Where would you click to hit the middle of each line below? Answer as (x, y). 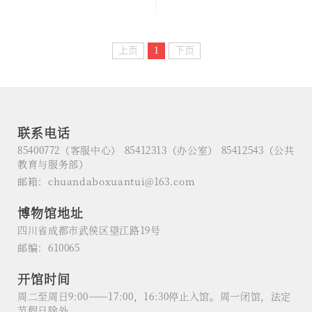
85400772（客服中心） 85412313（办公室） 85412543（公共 (156, 150)
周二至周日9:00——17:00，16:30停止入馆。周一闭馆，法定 (155, 296)
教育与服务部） (53, 164)
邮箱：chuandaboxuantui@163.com (106, 181)
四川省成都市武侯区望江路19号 (89, 230)
